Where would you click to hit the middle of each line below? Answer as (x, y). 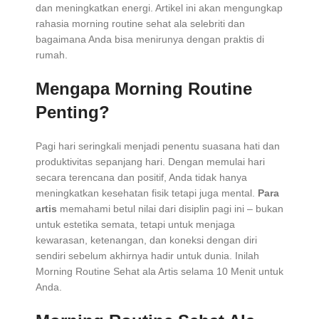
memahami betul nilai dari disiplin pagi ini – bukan (170, 209)
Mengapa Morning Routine (144, 89)
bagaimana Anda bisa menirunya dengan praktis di (150, 40)
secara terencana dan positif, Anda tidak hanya (141, 178)
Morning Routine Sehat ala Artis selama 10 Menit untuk (159, 272)
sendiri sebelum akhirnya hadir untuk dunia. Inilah (147, 256)
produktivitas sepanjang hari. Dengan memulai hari (150, 162)
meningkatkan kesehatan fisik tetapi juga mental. (147, 193)
